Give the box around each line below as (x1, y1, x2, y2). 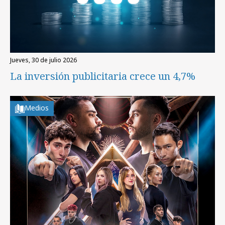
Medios (25, 102, 49, 113)
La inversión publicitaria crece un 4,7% (10, 69, 195, 83)
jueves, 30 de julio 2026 (12, 55, 77, 64)
